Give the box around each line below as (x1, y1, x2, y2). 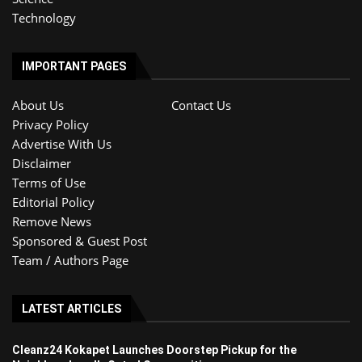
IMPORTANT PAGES (22, 59, 126, 73)
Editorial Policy (12, 193, 95, 210)
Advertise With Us (12, 135, 112, 152)
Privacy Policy (12, 116, 89, 133)
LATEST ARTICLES (22, 301, 121, 315)
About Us (12, 96, 64, 113)
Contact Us (171, 96, 231, 113)
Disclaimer (12, 154, 71, 171)
